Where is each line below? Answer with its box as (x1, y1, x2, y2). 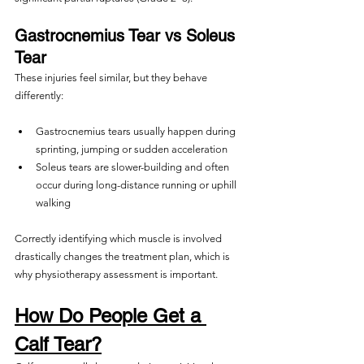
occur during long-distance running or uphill (36, 179, 239, 191)
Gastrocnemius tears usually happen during (36, 125, 238, 137)
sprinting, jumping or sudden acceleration (36, 143, 227, 155)
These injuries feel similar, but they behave (15, 71, 210, 84)
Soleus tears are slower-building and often (36, 161, 232, 173)
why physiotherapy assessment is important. (15, 268, 218, 280)
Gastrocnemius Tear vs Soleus (15, 26, 240, 45)
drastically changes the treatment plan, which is (15, 250, 232, 262)
